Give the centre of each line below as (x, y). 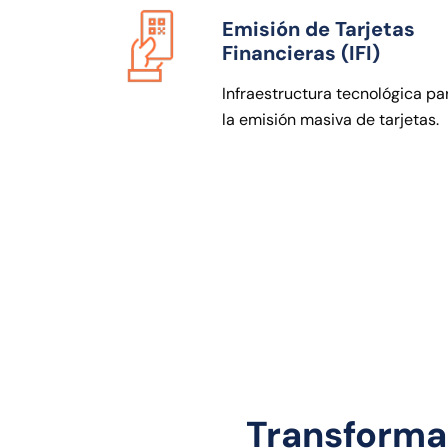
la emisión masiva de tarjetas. (330, 119)
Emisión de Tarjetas (318, 28)
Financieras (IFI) (301, 52)
